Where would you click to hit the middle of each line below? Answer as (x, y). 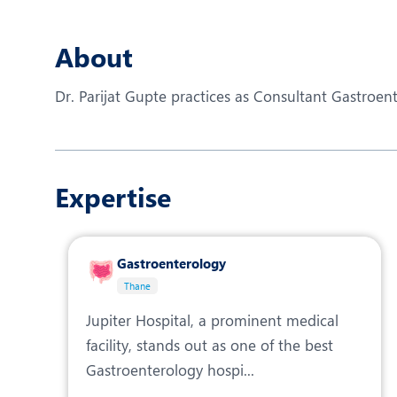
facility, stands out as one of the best (210, 345)
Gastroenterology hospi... (170, 370)
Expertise (113, 197)
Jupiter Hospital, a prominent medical (212, 320)
